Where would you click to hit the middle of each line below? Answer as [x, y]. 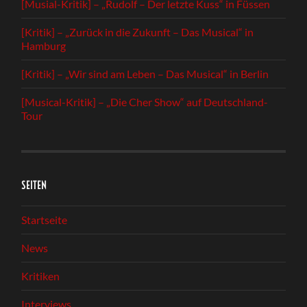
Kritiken [41, 275]
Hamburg [44, 45]
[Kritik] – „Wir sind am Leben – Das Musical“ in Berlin [145, 73]
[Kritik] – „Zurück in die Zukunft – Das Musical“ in [138, 32]
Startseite [45, 219]
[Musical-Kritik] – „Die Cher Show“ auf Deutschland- [145, 101]
